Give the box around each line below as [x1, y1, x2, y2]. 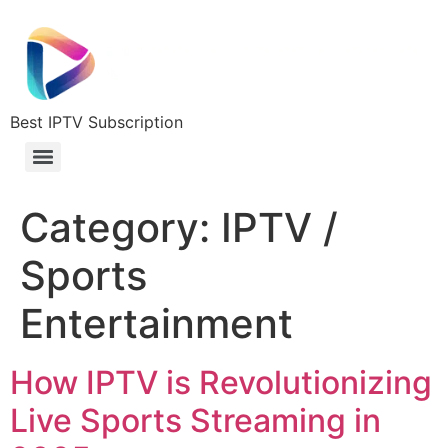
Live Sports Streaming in [10, 401, 381, 441]
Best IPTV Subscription [10, 112, 183, 133]
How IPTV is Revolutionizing [10, 363, 432, 403]
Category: [20, 203, 221, 253]
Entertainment [20, 299, 293, 349]
